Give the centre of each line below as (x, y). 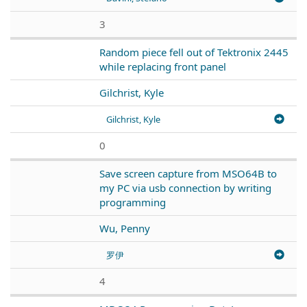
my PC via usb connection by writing (185, 187)
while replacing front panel (163, 66)
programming (133, 202)
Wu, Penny (125, 228)
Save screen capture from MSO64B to (188, 173)
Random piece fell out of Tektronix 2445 (194, 52)
